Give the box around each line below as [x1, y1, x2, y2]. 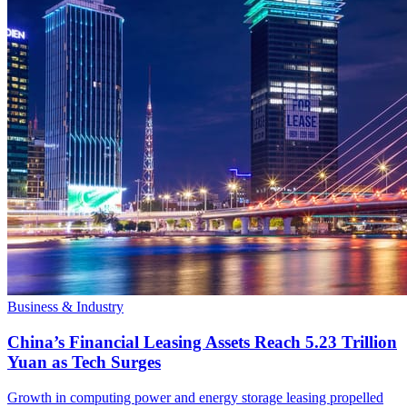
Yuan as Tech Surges [7, 352, 161, 372]
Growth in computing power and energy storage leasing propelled [7, 389, 383, 405]
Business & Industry [7, 299, 124, 315]
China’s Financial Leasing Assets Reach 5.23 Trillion [7, 333, 397, 352]
